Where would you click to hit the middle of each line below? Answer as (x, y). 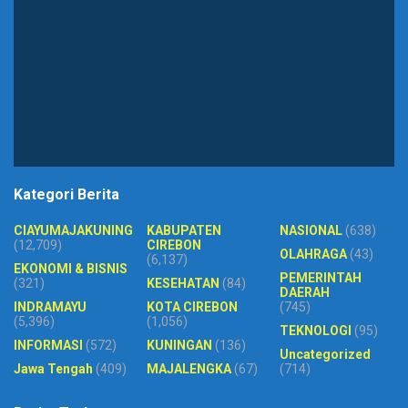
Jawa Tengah (53, 369)
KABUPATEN (184, 231)
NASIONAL (311, 231)
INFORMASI (48, 346)
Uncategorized (325, 355)
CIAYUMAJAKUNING (73, 231)
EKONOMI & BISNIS (71, 269)
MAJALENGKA (189, 369)
